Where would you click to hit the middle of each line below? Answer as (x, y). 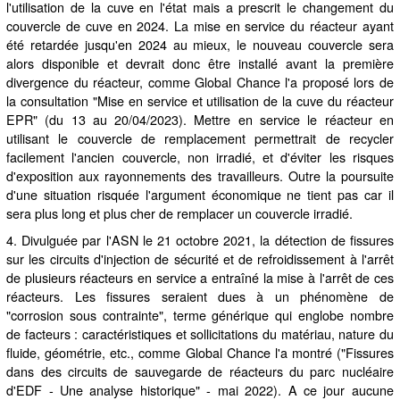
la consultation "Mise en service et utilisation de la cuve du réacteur (200, 101)
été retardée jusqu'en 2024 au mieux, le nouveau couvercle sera (200, 45)
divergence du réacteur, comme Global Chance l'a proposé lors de (200, 82)
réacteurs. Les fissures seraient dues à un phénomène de (200, 296)
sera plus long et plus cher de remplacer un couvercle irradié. (180, 213)
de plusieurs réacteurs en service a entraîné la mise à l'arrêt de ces (200, 277)
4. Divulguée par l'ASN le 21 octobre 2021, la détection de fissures (200, 239)
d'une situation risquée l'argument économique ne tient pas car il (200, 195)
